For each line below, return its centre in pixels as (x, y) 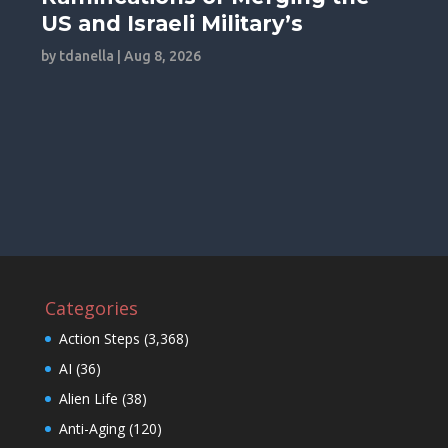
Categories (91, 307)
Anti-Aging (91, 428)
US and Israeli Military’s (172, 23)
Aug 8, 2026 (163, 55)
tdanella (87, 55)
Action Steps (99, 338)
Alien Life (88, 398)
